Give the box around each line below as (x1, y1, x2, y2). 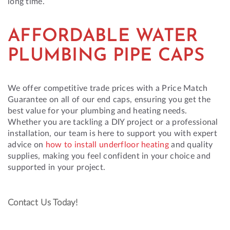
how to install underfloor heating (45, 139, 169, 149)
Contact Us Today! (8, 196, 78, 207)
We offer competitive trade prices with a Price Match (8, 82, 208, 92)
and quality (169, 139, 213, 149)
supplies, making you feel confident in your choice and (8, 150, 211, 160)
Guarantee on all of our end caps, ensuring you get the (8, 93, 211, 104)
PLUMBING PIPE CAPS (8, 47, 205, 65)
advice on (8, 139, 46, 149)
